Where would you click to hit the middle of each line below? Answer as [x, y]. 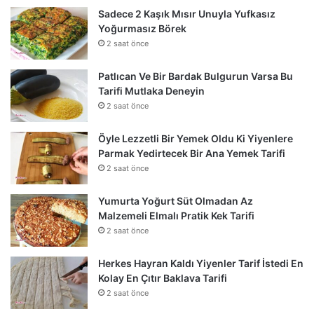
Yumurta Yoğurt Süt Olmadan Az [176, 200]
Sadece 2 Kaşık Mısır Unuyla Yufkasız [187, 13]
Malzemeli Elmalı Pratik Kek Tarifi [176, 215]
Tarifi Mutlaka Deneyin [151, 90]
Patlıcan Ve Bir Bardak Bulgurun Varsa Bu [196, 76]
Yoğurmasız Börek [142, 28]
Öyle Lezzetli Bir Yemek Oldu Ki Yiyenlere [196, 138]
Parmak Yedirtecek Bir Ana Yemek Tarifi [192, 153]
